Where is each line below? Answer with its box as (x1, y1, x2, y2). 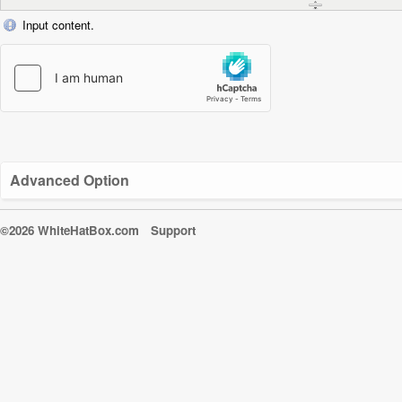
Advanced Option (10, 170, 129, 190)
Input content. (22, 16, 94, 33)
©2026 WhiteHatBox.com (38, 222, 139, 240)
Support (151, 222, 197, 240)
